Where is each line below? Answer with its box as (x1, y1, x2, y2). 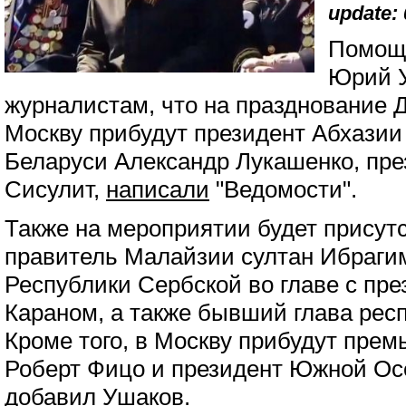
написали (106, 177, 209, 202)
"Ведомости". (209, 177, 357, 202)
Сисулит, (5, 177, 106, 202)
